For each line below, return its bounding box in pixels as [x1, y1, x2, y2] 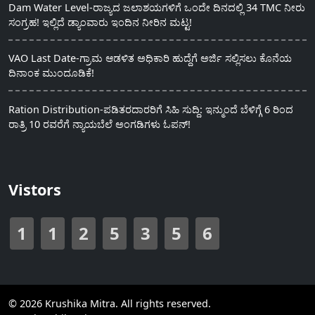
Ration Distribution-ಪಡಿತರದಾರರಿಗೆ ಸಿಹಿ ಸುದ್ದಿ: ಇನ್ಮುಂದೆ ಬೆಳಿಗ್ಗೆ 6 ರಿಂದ [8, 102, 293, 116]
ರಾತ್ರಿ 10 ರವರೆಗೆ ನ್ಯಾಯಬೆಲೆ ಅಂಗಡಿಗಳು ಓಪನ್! [8, 117, 191, 131]
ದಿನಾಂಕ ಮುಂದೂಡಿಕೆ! [8, 66, 94, 80]
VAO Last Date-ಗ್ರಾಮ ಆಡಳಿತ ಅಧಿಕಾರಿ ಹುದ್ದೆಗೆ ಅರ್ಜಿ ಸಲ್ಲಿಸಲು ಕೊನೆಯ [8, 51, 292, 65]
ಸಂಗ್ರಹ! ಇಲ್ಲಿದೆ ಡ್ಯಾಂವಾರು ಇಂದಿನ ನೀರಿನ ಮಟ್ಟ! [8, 15, 192, 30]
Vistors [8, 179, 61, 200]
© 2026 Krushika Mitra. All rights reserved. [8, 297, 211, 311]
